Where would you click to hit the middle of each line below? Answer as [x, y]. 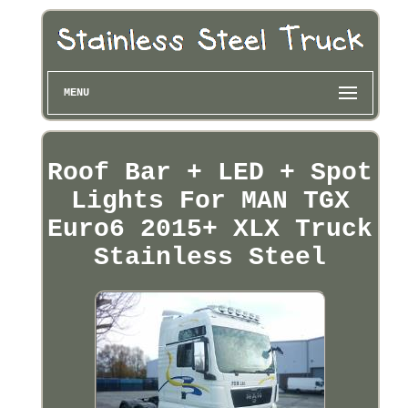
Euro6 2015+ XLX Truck [210, 229]
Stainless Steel [210, 258]
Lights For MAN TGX [210, 201]
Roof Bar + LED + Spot [210, 173]
